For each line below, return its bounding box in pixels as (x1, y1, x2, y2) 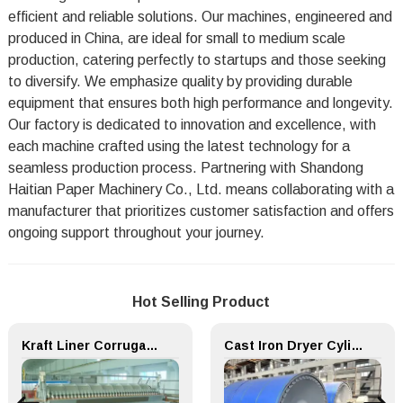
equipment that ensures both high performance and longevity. (7, 95, 393, 111)
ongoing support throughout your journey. (7, 225, 264, 240)
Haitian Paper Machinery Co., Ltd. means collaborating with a (7, 182, 394, 197)
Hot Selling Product (132, 293, 271, 309)
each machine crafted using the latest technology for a (7, 139, 350, 154)
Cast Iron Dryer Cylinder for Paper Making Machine (350, 338, 363, 354)
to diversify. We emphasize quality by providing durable (7, 74, 353, 89)
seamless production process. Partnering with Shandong (7, 160, 363, 175)
